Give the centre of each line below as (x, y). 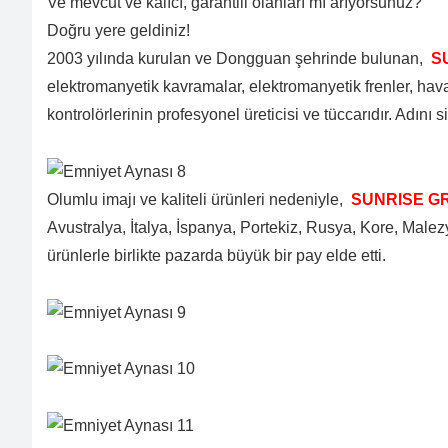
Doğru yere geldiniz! (118, 31)
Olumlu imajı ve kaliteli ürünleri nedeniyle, (197, 199)
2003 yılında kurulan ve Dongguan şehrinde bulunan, (237, 59)
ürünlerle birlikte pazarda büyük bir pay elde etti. (218, 255)
